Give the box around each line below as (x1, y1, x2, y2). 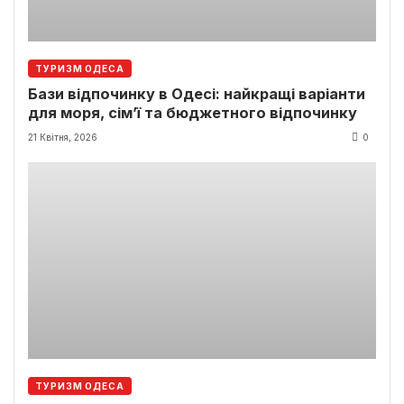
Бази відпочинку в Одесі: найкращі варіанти (28, 85, 365, 104)
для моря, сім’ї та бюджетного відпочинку (28, 104, 357, 123)
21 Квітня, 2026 (28, 132, 97, 143)
